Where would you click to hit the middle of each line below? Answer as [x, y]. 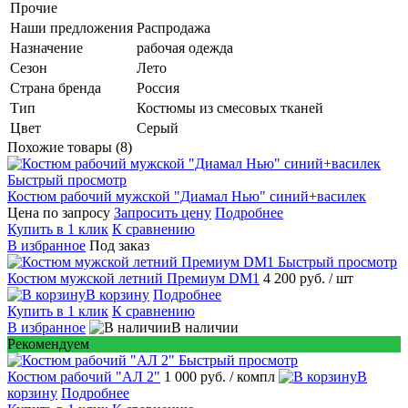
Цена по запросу [59, 212]
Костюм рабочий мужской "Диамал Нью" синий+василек [187, 196]
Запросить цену [163, 212]
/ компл [252, 376]
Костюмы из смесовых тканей [230, 107]
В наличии [205, 327]
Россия [158, 87]
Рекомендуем [48, 343]
